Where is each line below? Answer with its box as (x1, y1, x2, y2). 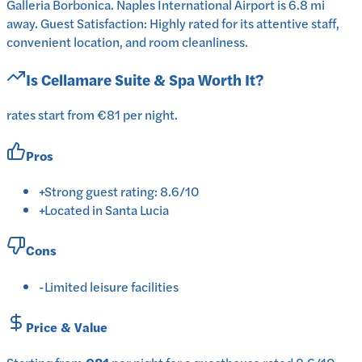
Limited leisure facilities (44, 276, 179, 296)
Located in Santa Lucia (44, 200, 169, 219)
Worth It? (195, 68, 263, 90)
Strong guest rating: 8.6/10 (44, 182, 200, 200)
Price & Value (26, 317, 107, 336)
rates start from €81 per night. (6, 105, 178, 124)
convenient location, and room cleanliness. (6, 32, 248, 52)
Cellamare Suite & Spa (41, 68, 195, 90)
